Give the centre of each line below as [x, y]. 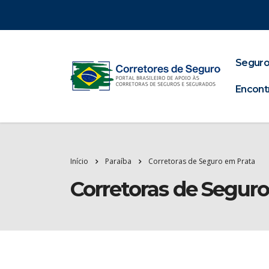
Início [79, 161]
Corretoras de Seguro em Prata [202, 161]
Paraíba [118, 161]
